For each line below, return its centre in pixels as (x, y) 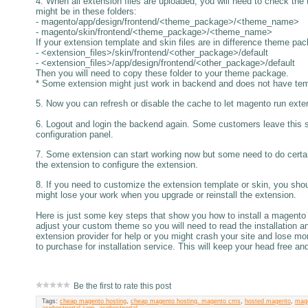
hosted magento (268, 301)
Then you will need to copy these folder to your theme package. (162, 73)
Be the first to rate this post (122, 286)
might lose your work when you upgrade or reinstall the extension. (166, 195)
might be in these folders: (86, 11)
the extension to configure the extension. (117, 165)
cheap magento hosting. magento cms (186, 301)
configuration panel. (75, 134)
